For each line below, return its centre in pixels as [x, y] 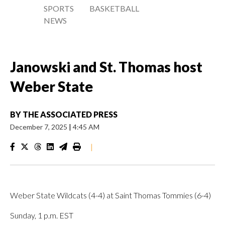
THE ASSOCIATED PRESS [70, 114]
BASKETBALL [115, 8]
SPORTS [59, 8]
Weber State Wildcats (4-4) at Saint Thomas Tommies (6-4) [110, 195]
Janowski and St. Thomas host [106, 67]
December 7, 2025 [39, 127]
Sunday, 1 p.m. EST [42, 215]
